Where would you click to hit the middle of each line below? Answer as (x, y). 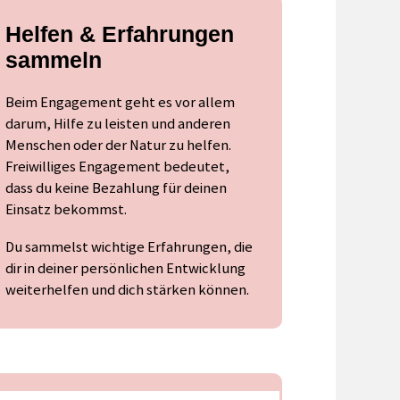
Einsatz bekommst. (66, 209)
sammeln (53, 60)
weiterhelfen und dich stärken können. (127, 290)
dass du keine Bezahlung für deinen (116, 187)
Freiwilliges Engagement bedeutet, (117, 166)
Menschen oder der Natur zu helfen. (118, 145)
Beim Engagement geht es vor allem (120, 102)
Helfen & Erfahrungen (119, 34)
